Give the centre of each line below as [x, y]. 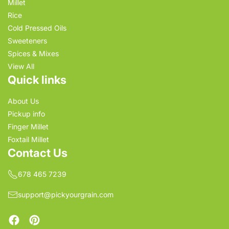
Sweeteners [27, 41]
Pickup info [26, 114]
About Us [23, 101]
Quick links [37, 80]
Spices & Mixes [33, 53]
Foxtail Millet [28, 139]
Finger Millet [28, 127]
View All [21, 66]
